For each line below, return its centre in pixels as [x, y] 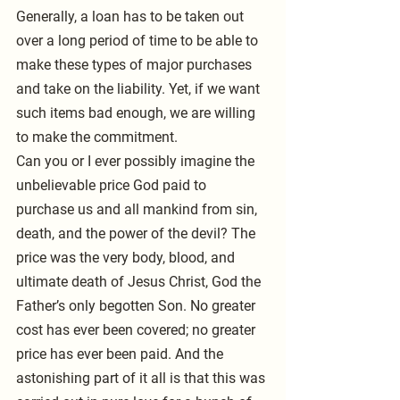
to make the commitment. [97, 137]
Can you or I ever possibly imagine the [137, 162]
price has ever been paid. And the [121, 354]
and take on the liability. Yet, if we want [140, 89]
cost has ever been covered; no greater [137, 330]
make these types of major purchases [136, 65]
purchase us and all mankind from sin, [138, 210]
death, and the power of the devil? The [137, 234]
